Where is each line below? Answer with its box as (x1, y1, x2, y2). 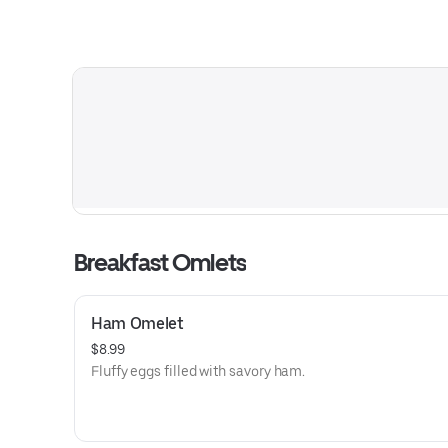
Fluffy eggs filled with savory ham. (91, 363, 306, 379)
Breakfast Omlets (74, 248, 246, 277)
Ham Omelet (91, 314, 184, 333)
